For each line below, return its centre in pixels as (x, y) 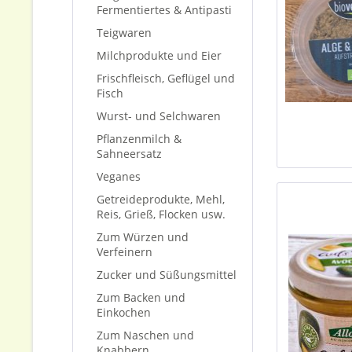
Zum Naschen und (145, 335)
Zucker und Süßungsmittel (167, 275)
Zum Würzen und (143, 237)
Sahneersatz (129, 154)
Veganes (119, 176)
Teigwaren (124, 33)
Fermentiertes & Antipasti (164, 10)
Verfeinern (125, 252)
